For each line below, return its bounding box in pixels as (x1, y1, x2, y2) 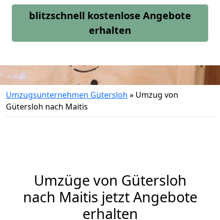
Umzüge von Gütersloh (33, 170, 187, 190)
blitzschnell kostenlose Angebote (29, 9, 191, 22)
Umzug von (136, 89, 178, 100)
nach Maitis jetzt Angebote (23, 187, 197, 206)
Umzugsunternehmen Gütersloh (6, 89, 128, 100)
